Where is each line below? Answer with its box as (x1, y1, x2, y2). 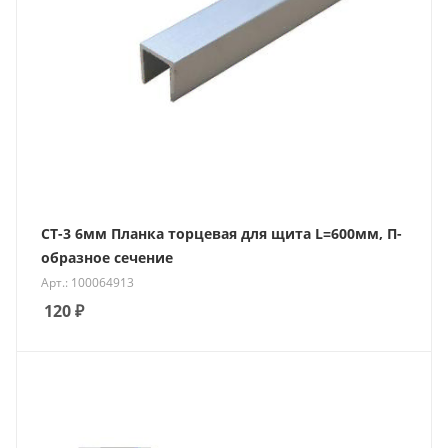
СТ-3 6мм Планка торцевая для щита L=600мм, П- (41, 224, 402, 243)
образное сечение (41, 248, 173, 267)
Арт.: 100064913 (41, 273, 134, 291)
